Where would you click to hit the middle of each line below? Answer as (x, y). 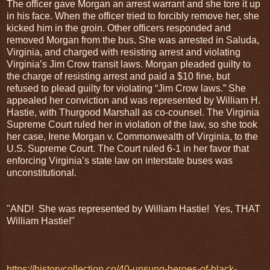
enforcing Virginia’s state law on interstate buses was (120, 160)
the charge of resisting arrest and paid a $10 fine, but (118, 76)
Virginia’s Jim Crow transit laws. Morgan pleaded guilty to (129, 64)
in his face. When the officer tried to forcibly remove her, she (133, 16)
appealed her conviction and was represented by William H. (133, 100)
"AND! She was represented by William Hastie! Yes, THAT (133, 209)
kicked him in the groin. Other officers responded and (119, 28)
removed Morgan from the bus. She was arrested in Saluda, (133, 40)
